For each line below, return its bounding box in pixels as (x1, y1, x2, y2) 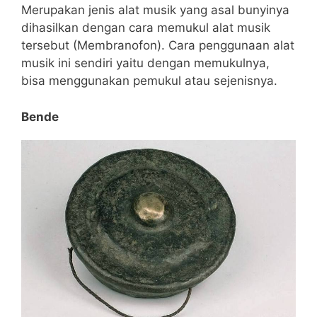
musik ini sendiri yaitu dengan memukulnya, (21, 56, 270, 71)
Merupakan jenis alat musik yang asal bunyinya (21, 3, 289, 18)
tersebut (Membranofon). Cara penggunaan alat (21, 38, 294, 53)
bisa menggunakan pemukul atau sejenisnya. (21, 74, 277, 88)
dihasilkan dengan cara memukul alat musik (21, 21, 270, 35)
